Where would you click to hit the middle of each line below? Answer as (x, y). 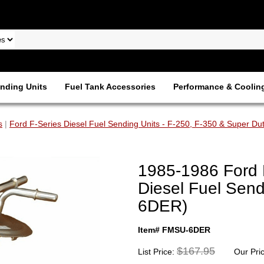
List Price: (157, 252)
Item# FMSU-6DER (174, 230)
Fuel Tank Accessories (110, 87)
